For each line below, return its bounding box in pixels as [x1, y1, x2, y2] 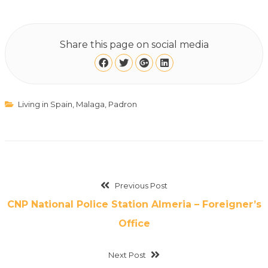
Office [118, 217, 150, 229]
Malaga [75, 99, 105, 109]
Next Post [108, 249, 146, 260]
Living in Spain [17, 99, 72, 109]
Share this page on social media [59, 38, 209, 50]
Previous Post [114, 180, 167, 190]
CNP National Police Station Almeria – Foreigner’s [7, 198, 261, 210]
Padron [108, 99, 137, 109]
